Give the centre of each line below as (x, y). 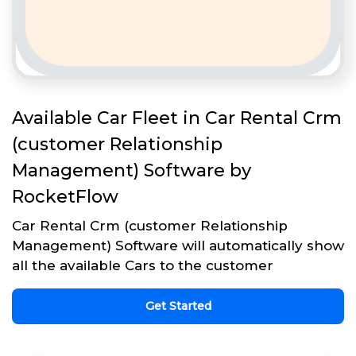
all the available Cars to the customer (143, 266)
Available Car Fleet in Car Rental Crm (177, 118)
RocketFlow (65, 197)
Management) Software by (132, 171)
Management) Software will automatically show (178, 246)
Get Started (178, 306)
